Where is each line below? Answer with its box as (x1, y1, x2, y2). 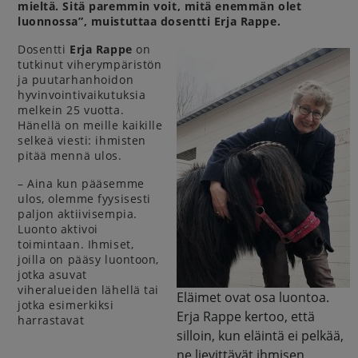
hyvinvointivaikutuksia (18, 87, 146, 102)
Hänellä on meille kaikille (18, 117, 163, 133)
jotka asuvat (18, 267, 87, 282)
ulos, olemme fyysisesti (18, 191, 151, 206)
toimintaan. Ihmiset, (18, 237, 134, 252)
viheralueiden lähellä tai (18, 282, 159, 297)
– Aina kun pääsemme (18, 176, 145, 191)
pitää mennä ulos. (18, 148, 122, 163)
